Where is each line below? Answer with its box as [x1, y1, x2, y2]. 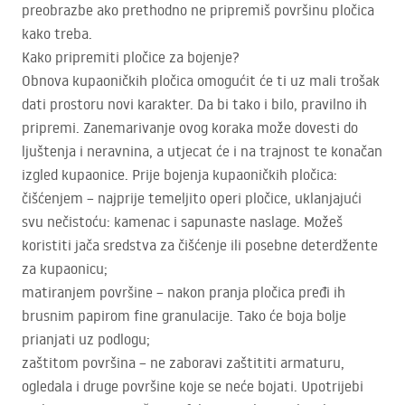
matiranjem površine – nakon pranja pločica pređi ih [22, 283, 345, 302]
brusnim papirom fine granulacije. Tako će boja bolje [22, 306, 346, 325]
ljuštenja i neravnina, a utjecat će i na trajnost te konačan [22, 142, 382, 161]
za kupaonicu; [22, 259, 108, 278]
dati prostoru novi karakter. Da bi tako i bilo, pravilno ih [22, 95, 367, 114]
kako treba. [22, 24, 92, 43]
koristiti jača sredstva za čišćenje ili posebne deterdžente [22, 236, 378, 255]
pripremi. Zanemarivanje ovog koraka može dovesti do [22, 118, 358, 137]
